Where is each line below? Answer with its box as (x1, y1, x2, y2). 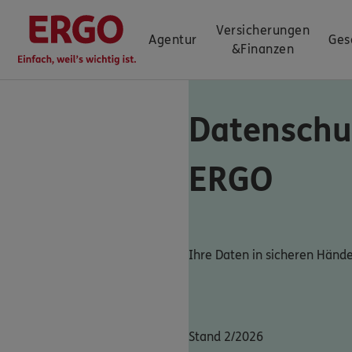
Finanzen (240, 42, 295, 57)
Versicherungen (216, 23, 310, 38)
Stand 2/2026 (189, 329, 263, 345)
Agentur (148, 32, 197, 47)
